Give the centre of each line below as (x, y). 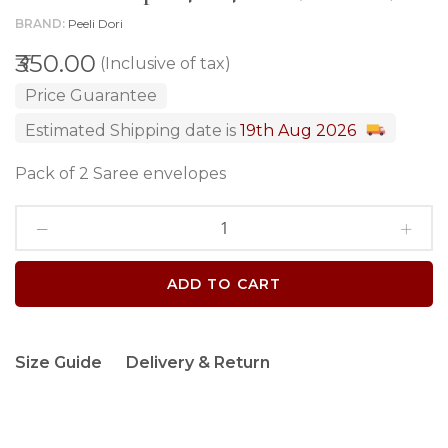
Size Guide (58, 362)
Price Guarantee (91, 95)
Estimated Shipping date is (132, 130)
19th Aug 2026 (298, 130)
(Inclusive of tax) (165, 63)
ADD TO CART (224, 283)
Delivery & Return (198, 362)
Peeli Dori (95, 23)
